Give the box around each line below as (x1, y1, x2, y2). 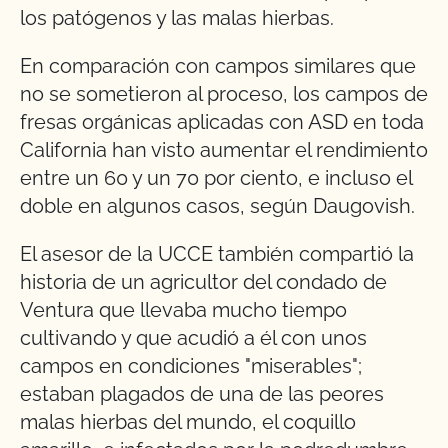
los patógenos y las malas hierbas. (20, 6, 334, 31)
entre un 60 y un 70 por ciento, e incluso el (20, 166, 412, 191)
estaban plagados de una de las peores (20, 382, 384, 407)
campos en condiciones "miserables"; (20, 354, 362, 379)
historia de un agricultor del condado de (20, 270, 387, 295)
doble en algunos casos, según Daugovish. (20, 194, 415, 219)
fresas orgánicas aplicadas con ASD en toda (20, 110, 424, 135)
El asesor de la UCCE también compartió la (20, 242, 414, 267)
